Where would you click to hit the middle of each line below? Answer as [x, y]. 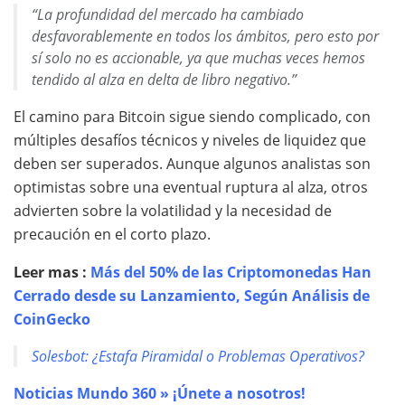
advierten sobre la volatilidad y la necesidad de [173, 211]
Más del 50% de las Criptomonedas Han [231, 273]
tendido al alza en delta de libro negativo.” [164, 80]
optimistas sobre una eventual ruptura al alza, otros [191, 188]
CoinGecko [52, 320]
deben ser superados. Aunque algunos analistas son [192, 164]
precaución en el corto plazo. [112, 235]
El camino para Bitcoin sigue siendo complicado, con [192, 117]
